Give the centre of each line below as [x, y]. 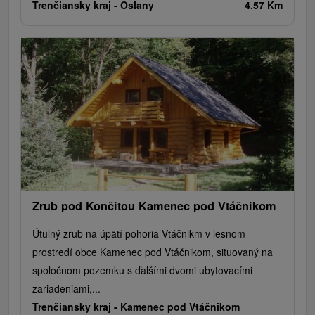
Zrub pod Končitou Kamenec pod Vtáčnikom [154, 206]
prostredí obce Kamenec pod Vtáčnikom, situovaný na [153, 252]
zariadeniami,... [66, 289]
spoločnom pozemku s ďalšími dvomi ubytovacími [142, 270]
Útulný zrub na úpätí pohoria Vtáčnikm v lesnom [139, 234]
